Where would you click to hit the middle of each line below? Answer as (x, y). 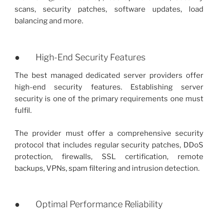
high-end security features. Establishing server (109, 87)
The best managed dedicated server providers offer (109, 76)
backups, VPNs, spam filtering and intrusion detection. (107, 168)
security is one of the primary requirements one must (109, 99)
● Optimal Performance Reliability (89, 204)
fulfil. (23, 111)
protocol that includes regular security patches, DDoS (109, 145)
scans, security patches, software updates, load (109, 9)
